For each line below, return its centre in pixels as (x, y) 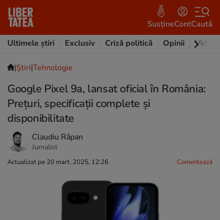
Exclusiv (80, 43)
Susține (161, 24)
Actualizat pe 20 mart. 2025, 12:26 (58, 162)
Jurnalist (45, 147)
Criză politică (129, 43)
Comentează (195, 162)
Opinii (174, 43)
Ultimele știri (31, 43)
